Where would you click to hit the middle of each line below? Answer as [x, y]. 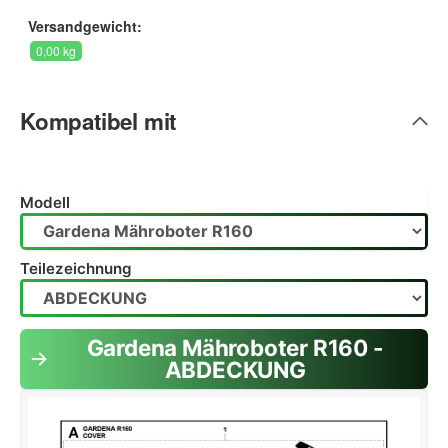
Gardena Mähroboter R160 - [235, 347]
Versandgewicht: [85, 26]
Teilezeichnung [76, 269]
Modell [45, 202]
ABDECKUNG [235, 369]
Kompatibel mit [98, 121]
